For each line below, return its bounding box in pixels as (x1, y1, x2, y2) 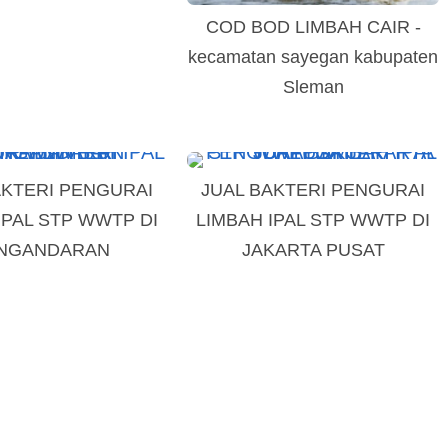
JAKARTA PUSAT (241, 240, 385, 260)
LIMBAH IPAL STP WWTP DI (196, 210, 431, 230)
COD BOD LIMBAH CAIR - (205, 17, 421, 37)
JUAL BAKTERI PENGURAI (201, 180, 426, 200)
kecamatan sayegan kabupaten (188, 47, 439, 67)
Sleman (282, 77, 344, 97)
